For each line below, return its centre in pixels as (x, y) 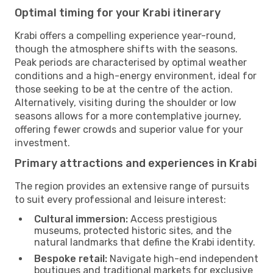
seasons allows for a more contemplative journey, (128, 116)
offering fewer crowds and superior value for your (129, 129)
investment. (42, 143)
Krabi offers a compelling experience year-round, (125, 35)
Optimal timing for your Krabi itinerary (118, 12)
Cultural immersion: (81, 219)
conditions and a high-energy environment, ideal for (136, 76)
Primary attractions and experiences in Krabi (136, 163)
